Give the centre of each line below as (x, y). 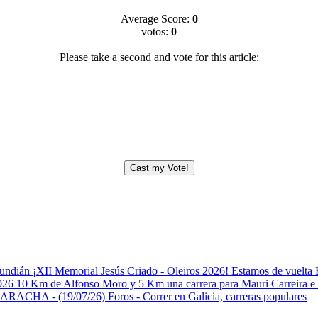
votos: (156, 32)
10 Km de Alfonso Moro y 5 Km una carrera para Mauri (144, 284)
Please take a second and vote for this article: (159, 57)
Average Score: (156, 19)
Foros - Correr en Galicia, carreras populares (207, 297)
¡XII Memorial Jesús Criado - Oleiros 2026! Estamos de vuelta (174, 271)
